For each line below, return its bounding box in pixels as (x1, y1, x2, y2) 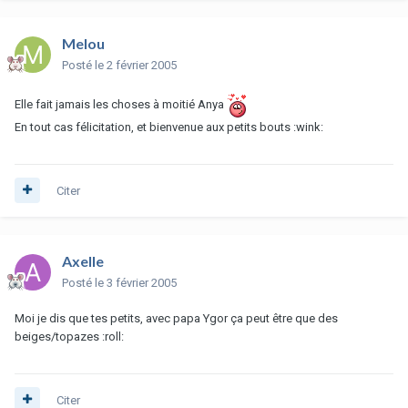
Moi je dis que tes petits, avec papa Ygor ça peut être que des (15, 312, 338, 327)
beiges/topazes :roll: (15, 331, 124, 345)
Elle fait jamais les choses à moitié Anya (15, 98, 227, 113)
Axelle (62, 253, 104, 271)
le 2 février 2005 (95, 59, 177, 74)
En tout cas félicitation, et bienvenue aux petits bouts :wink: (15, 121, 323, 136)
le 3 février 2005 (95, 277, 177, 291)
